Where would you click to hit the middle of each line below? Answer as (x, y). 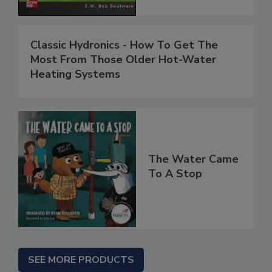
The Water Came (193, 159)
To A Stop (175, 174)
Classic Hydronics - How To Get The (124, 45)
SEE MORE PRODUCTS (81, 260)
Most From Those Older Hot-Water (123, 60)
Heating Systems (75, 74)
